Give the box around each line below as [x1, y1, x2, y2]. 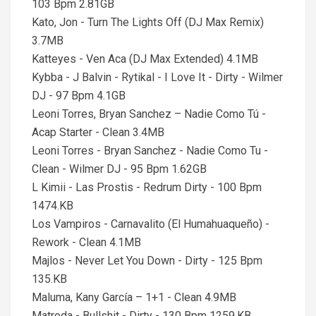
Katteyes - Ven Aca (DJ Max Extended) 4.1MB [32, 52, 258, 66]
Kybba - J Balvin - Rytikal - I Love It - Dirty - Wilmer [32, 71, 283, 84]
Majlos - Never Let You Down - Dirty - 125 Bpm [32, 254, 262, 267]
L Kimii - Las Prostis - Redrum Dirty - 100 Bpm [32, 181, 262, 194]
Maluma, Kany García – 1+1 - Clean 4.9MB [32, 291, 236, 304]
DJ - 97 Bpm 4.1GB [32, 89, 126, 102]
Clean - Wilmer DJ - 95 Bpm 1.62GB [32, 162, 207, 176]
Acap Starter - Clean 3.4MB [32, 126, 164, 139]
